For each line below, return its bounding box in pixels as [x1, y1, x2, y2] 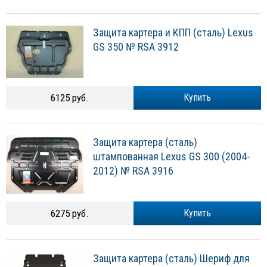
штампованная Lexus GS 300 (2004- [93, 150, 250, 163]
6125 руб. [51, 91, 89, 104]
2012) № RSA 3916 [93, 164, 173, 178]
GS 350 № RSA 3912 [93, 41, 179, 54]
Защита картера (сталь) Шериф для [93, 252, 250, 265]
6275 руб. [51, 207, 89, 220]
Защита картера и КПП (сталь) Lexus [93, 26, 253, 39]
